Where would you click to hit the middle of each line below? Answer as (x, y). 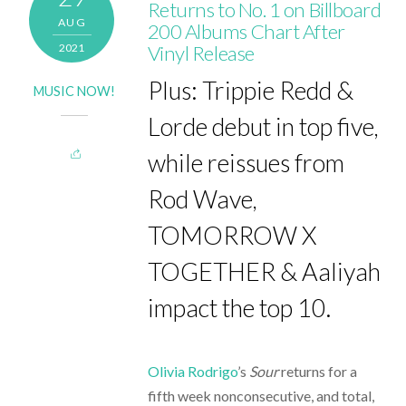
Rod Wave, (202, 199)
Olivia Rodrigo (192, 371)
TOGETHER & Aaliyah (264, 272)
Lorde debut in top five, (263, 127)
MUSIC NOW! (75, 92)
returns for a (317, 371)
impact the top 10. (239, 308)
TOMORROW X (232, 236)
